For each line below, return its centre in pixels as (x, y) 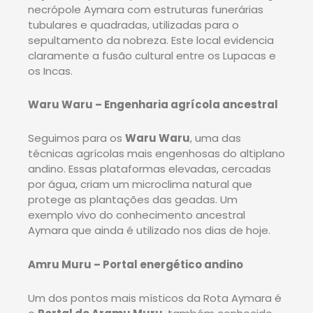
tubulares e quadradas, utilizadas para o (133, 24)
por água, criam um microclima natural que (140, 184)
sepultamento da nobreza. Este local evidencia (151, 40)
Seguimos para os (77, 138)
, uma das (216, 138)
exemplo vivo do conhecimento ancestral (137, 215)
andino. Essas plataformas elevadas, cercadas (150, 169)
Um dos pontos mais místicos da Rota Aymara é (155, 298)
